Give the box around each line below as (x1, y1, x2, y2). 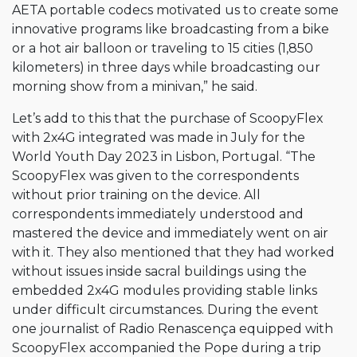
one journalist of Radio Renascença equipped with (12, 321, 333, 336)
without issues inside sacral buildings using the (12, 264, 307, 279)
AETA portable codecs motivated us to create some (12, 2, 339, 18)
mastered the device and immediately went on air (12, 226, 328, 241)
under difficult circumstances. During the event (12, 302, 319, 317)
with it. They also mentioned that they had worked (12, 245, 335, 260)
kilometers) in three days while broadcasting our (12, 60, 320, 75)
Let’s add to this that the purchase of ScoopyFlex (12, 111, 324, 126)
